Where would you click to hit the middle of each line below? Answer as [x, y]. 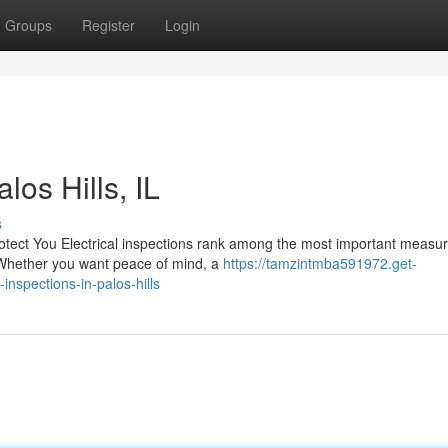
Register [108, 25]
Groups [28, 25]
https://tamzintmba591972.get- [320, 263]
